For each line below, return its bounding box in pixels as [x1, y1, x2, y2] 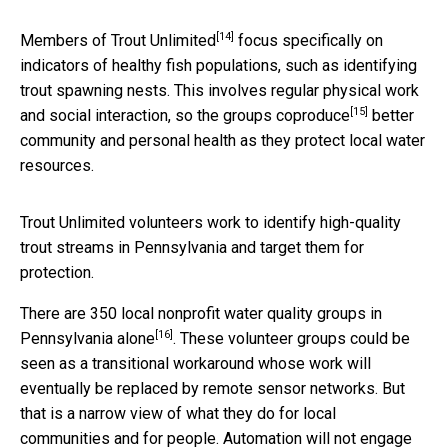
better [368, 105, 414, 125]
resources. [20, 155, 94, 175]
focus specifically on [234, 30, 383, 50]
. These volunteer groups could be [173, 328, 410, 348]
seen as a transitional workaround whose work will [20, 353, 371, 373]
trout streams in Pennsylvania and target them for [20, 237, 364, 257]
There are [20, 303, 90, 323]
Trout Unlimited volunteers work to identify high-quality [20, 212, 401, 232]
